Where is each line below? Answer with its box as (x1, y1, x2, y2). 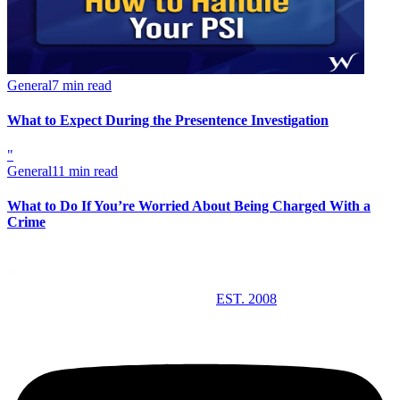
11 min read (52, 163, 118, 179)
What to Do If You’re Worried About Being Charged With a (7, 198, 371, 214)
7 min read (52, 77, 112, 93)
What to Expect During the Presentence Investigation (7, 112, 329, 128)
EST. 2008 (216, 290, 277, 306)
